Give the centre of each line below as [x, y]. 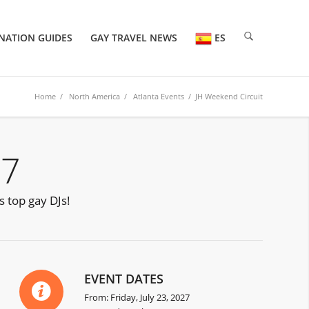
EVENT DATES [124, 279]
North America [94, 96]
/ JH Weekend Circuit [223, 96]
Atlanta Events [159, 96]
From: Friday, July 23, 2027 [137, 298]
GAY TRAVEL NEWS [134, 38]
